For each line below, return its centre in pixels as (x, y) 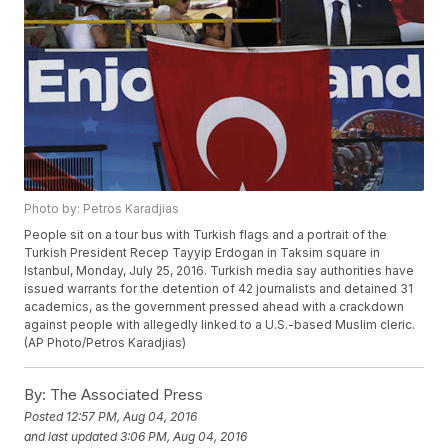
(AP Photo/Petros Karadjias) (105, 343)
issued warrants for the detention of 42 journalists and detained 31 (219, 289)
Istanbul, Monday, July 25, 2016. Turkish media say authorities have (219, 271)
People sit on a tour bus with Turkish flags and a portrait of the (206, 235)
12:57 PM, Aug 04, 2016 (132, 416)
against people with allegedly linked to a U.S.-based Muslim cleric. (220, 325)
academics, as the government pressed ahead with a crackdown (214, 307)
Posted (45, 416)
